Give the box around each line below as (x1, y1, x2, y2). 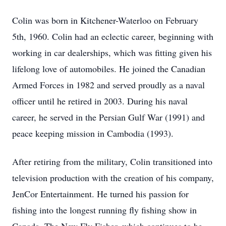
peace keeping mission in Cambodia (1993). (12, 127, 177, 139)
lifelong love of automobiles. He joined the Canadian (12, 63, 205, 75)
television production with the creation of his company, (12, 172, 214, 184)
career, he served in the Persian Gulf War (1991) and (12, 111, 205, 123)
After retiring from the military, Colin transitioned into (12, 155, 212, 167)
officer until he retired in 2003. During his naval (12, 95, 188, 107)
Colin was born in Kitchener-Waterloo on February (12, 14, 198, 26)
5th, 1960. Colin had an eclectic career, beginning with (12, 30, 213, 42)
